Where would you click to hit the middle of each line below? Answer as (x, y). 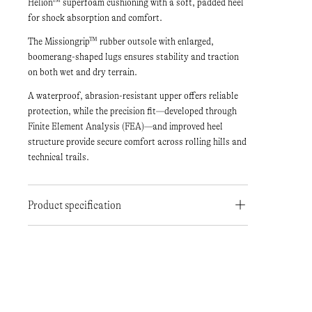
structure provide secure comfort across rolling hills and (137, 141)
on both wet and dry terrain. (83, 72)
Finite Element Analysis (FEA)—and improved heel (125, 126)
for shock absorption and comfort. (95, 17)
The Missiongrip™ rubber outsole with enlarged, (121, 41)
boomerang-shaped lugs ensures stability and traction (133, 56)
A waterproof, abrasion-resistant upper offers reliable (133, 95)
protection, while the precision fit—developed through (132, 111)
